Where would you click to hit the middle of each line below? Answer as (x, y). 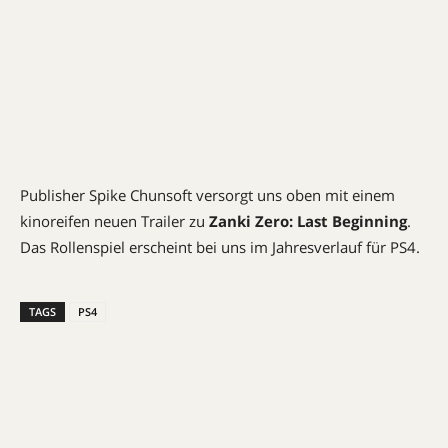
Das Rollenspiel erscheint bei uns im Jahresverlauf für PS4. (220, 247)
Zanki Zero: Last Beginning (308, 221)
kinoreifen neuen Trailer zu (114, 221)
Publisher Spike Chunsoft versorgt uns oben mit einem (207, 195)
